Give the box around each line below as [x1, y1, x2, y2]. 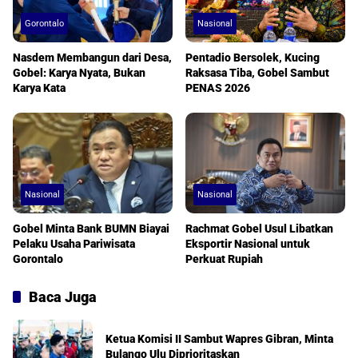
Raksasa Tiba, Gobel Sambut [185, 66, 329, 80]
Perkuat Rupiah [185, 253, 263, 266]
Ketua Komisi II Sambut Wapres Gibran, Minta [105, 332, 333, 346]
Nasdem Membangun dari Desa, [13, 51, 172, 65]
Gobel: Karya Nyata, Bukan [13, 66, 145, 80]
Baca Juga [29, 288, 97, 306]
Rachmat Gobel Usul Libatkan [185, 222, 333, 236]
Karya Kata [13, 82, 66, 95]
